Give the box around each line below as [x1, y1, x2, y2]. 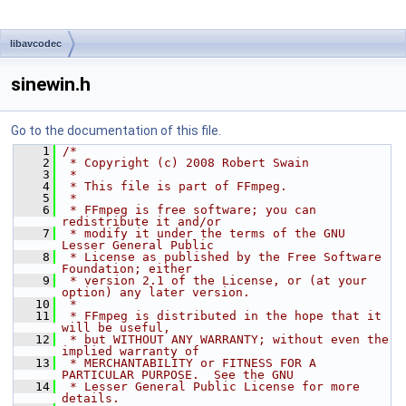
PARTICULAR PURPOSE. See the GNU [62, 368, 294, 382]
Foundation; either [62, 262, 192, 275]
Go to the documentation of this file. [11, 123, 221, 138]
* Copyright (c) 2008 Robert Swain [63, 156, 309, 169]
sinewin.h [11, 73, 91, 95]
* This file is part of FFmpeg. [63, 179, 287, 193]
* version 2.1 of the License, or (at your [63, 274, 367, 287]
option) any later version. [62, 285, 250, 299]
